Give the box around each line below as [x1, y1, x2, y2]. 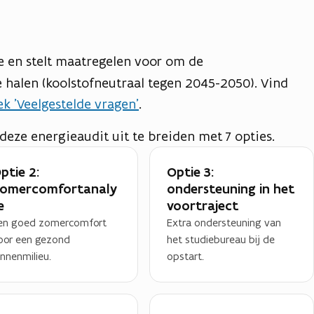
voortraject [167, 196, 239, 214]
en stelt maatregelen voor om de [8, 52, 203, 69]
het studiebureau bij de [167, 232, 275, 246]
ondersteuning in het [167, 179, 295, 198]
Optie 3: [167, 163, 214, 181]
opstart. [167, 249, 205, 263]
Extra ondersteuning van [167, 215, 282, 229]
